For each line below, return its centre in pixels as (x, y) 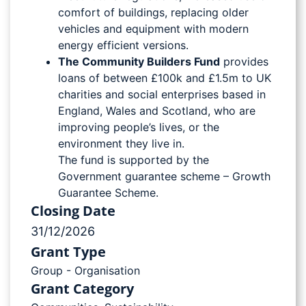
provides (244, 61)
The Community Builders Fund (139, 61)
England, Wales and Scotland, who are (157, 110)
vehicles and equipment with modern (153, 28)
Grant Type (68, 251)
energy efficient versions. (123, 45)
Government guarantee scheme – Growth (164, 176)
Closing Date (73, 210)
